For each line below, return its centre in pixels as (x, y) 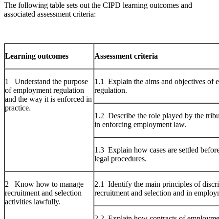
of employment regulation (44, 90)
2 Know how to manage (44, 184)
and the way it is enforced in (48, 99)
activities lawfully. (33, 201)
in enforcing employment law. (140, 124)
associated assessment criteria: (50, 14)
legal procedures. (120, 158)
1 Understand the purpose (46, 81)
